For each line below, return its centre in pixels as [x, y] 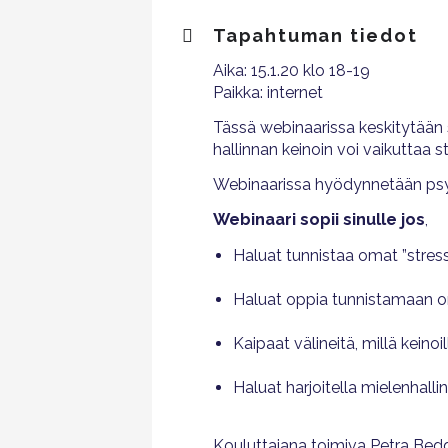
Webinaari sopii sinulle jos [319, 220]
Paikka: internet [268, 93]
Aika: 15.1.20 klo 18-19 [291, 71]
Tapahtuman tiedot [315, 36]
